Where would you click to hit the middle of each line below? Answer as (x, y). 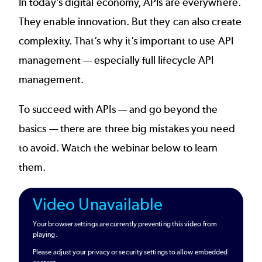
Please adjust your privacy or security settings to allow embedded (130, 252)
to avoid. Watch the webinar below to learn (118, 148)
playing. (45, 235)
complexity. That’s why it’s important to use (118, 41)
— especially (111, 60)
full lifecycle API (178, 60)
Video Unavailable (98, 205)
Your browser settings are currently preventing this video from (125, 224)
